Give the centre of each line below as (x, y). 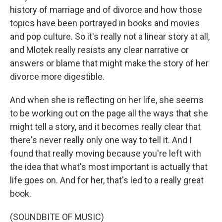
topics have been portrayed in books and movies (105, 23)
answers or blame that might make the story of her (109, 63)
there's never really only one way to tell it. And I (101, 140)
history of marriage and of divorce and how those (106, 10)
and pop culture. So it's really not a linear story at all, (110, 36)
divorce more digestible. (57, 77)
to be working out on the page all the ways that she (109, 113)
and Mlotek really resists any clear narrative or (99, 50)
